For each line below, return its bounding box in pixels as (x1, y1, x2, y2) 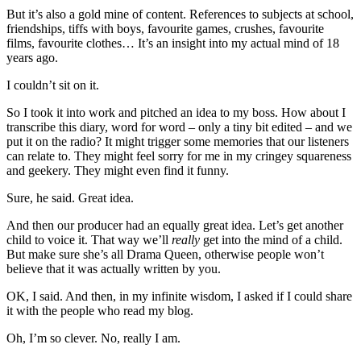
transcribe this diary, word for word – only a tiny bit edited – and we (6, 119, 352, 134)
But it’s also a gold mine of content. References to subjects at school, (6, 6, 354, 21)
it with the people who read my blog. (6, 303, 193, 317)
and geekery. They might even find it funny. (6, 163, 229, 177)
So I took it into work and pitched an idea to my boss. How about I (6, 105, 346, 119)
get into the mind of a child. (203, 232, 342, 247)
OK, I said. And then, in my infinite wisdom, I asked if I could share (6, 288, 352, 303)
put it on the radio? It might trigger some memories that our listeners (6, 134, 349, 148)
